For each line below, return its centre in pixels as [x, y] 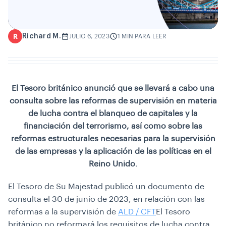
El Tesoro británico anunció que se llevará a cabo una [113, 88]
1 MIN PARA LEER [142, 36]
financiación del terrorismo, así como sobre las [113, 126]
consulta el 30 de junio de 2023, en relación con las [106, 199]
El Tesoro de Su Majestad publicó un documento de [106, 187]
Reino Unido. [113, 164]
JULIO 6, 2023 [89, 36]
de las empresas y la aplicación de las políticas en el [113, 151]
